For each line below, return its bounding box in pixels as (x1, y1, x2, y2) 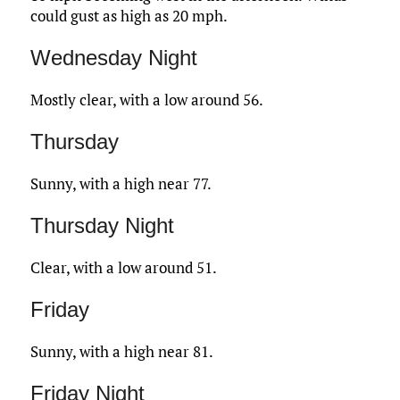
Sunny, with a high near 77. (29, 173, 212, 195)
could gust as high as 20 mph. (29, 5, 228, 27)
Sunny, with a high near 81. (29, 341, 213, 362)
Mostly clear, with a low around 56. (29, 89, 263, 111)
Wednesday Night (29, 46, 197, 71)
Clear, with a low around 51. (29, 257, 217, 279)
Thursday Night (29, 213, 174, 238)
